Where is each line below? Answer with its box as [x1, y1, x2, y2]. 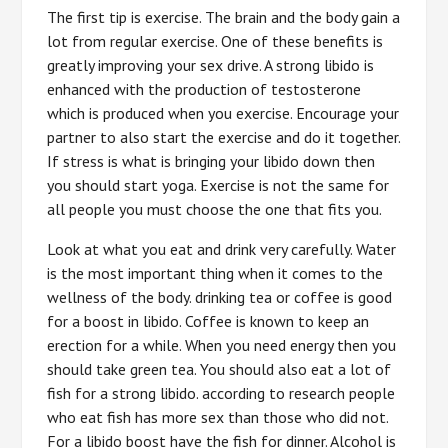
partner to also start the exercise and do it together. [47, 127, 401, 147]
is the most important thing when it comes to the [47, 263, 384, 283]
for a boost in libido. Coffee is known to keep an [47, 311, 370, 331]
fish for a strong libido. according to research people [47, 383, 396, 403]
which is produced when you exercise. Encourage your [47, 103, 400, 123]
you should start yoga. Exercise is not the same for [47, 175, 390, 195]
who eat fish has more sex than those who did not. [47, 407, 389, 427]
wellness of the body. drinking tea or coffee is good [47, 287, 393, 307]
